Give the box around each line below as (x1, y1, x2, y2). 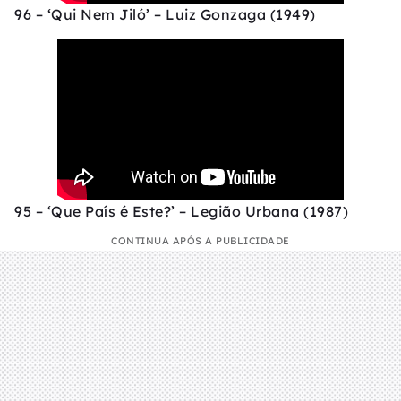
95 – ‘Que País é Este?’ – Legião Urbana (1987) (14, 202, 348, 221)
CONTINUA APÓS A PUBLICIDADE (111, 235, 290, 248)
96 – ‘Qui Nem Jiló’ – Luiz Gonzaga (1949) (14, 5, 316, 24)
